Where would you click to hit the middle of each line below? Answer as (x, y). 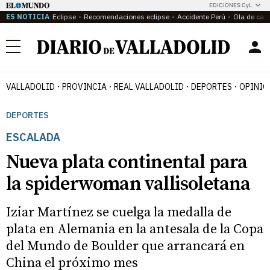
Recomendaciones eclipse (127, 17)
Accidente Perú (201, 17)
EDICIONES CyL (231, 5)
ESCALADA (33, 137)
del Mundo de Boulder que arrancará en (125, 246)
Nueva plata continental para (127, 163)
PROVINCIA (84, 87)
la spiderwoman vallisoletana (128, 184)
